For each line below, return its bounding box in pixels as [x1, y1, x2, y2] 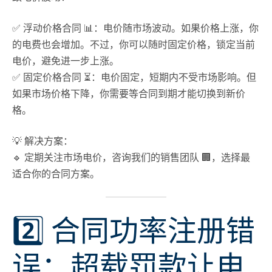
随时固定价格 [148, 39, 206, 50]
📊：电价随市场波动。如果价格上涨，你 [81, 22, 259, 34]
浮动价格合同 [23, 22, 81, 34]
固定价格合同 [23, 72, 81, 83]
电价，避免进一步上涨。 [12, 55, 119, 67]
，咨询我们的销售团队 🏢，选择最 [102, 152, 250, 163]
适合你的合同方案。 [12, 168, 100, 180]
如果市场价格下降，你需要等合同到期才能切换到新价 [12, 88, 245, 100]
